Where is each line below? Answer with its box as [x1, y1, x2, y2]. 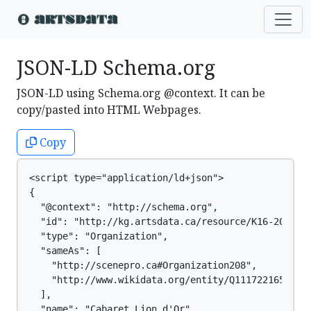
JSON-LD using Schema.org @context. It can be [17, 85, 265, 101]
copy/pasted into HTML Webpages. [17, 102, 201, 117]
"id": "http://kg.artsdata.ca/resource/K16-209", [29, 216, 301, 227]
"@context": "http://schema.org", [29, 201, 218, 212]
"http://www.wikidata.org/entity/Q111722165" [29, 274, 290, 285]
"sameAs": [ [29, 245, 101, 256]
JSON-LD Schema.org [17, 53, 215, 81]
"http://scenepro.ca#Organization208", [29, 260, 257, 271]
